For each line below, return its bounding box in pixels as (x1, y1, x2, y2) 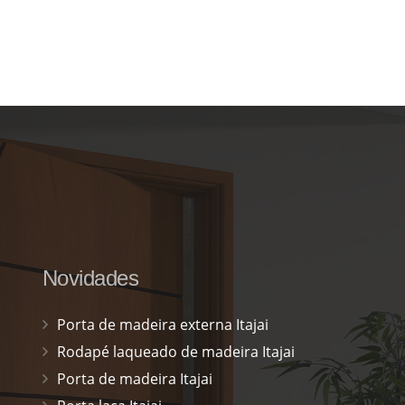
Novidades (42, 265, 139, 290)
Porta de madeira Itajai (56, 368, 212, 389)
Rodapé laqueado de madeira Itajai (56, 341, 295, 362)
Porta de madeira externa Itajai (56, 314, 268, 334)
